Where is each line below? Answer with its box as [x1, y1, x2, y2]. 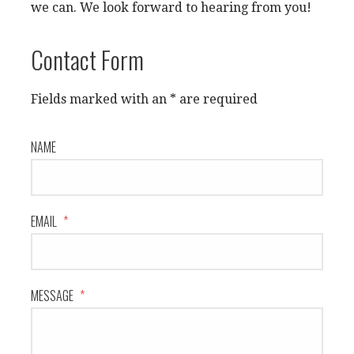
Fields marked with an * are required [31, 92, 258, 107]
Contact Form [31, 41, 144, 77]
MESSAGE [31, 286, 76, 305]
